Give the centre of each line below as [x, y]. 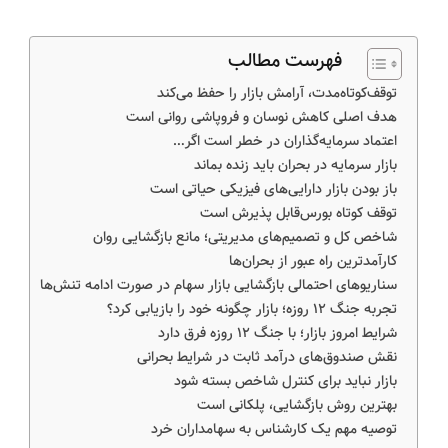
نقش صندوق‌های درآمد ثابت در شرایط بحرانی [267, 357]
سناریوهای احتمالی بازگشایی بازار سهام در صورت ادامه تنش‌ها [218, 285]
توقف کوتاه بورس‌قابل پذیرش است [298, 213]
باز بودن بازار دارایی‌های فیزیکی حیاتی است [273, 189]
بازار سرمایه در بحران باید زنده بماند [295, 165]
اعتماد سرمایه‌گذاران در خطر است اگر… [285, 141]
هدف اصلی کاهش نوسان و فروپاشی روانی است [261, 117]
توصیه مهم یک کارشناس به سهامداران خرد [274, 429]
